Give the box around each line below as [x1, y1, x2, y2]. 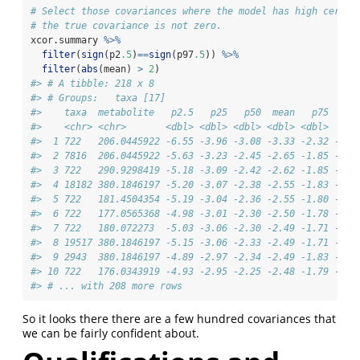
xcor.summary [31, 35, 104, 47]
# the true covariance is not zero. [31, 20, 227, 32]
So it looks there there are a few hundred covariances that [22, 311, 336, 327]
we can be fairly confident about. [22, 325, 199, 342]
